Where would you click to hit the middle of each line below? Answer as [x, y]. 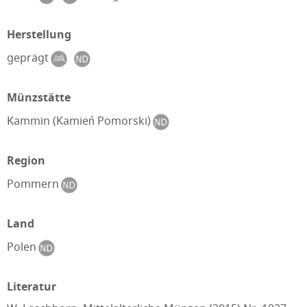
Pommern [34, 184]
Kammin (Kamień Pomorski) [80, 121]
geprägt [29, 58]
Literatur [32, 286]
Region [26, 160]
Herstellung [39, 34]
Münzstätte [39, 97]
